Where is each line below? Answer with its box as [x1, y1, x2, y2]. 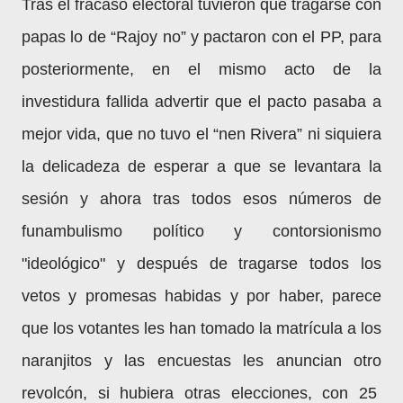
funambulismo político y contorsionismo [22, 222, 381, 240]
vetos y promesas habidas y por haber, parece [22, 287, 381, 305]
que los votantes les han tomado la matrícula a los [22, 319, 381, 337]
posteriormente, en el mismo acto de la [22, 60, 381, 78]
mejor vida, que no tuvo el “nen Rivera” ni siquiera [22, 125, 381, 143]
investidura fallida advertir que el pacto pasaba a [22, 93, 381, 111]
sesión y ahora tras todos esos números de [22, 190, 381, 208]
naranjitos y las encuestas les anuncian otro [22, 352, 381, 370]
